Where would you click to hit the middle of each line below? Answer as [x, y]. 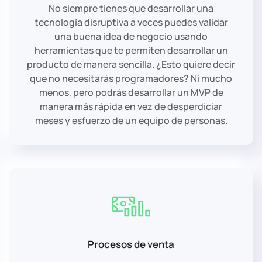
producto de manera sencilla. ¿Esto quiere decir [131, 64]
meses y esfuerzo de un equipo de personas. [131, 120]
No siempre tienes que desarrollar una [131, 8]
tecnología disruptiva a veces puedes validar [131, 22]
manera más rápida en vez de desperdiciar [131, 106]
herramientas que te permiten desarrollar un [131, 50]
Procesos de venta [131, 244]
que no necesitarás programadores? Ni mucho [131, 78]
